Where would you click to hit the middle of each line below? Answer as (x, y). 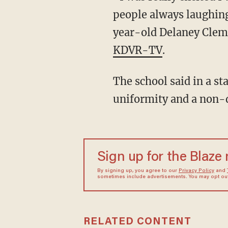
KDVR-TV (137, 50)
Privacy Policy (196, 171)
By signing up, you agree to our (138, 171)
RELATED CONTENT (137, 222)
